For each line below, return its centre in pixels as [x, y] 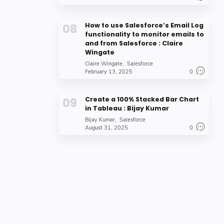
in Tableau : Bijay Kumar [127, 108]
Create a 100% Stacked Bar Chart [142, 99]
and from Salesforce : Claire [134, 43]
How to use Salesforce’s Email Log [144, 25]
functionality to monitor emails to [144, 34]
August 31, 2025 [106, 128]
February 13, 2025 [109, 72]
